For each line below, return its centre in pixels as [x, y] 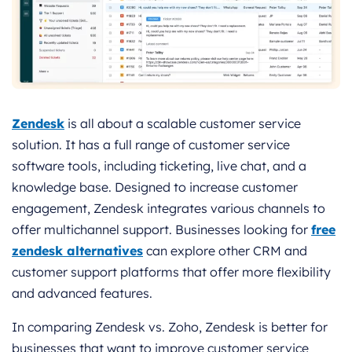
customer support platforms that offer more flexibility [171, 272]
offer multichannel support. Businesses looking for [161, 230]
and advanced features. [82, 293]
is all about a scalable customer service [183, 124]
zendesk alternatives [77, 251]
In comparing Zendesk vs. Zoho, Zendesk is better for [170, 327]
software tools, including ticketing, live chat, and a [159, 166]
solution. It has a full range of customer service [151, 145]
